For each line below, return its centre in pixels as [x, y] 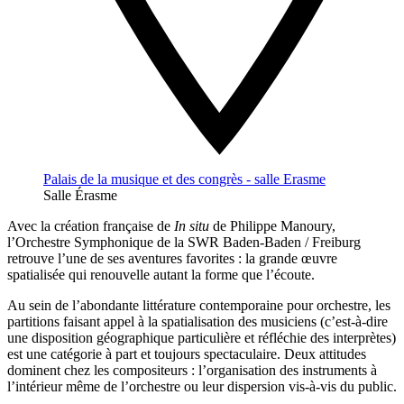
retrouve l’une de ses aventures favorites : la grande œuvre [172, 259]
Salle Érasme [80, 196]
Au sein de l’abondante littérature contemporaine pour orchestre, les [199, 306]
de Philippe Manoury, [272, 226]
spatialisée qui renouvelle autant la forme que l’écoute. [161, 275]
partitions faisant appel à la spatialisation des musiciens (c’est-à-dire [197, 322]
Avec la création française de [91, 226]
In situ [192, 226]
